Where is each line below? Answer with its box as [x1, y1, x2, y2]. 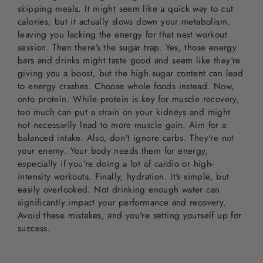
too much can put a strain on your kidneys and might [18, 105, 231, 119]
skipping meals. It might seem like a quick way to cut [18, 2, 234, 15]
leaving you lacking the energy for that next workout [18, 28, 227, 41]
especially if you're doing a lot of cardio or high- [18, 157, 214, 170]
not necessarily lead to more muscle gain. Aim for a [18, 118, 227, 131]
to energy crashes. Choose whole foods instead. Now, [18, 79, 235, 93]
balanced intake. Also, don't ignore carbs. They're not [18, 131, 234, 144]
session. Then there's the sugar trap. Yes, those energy [18, 41, 237, 54]
